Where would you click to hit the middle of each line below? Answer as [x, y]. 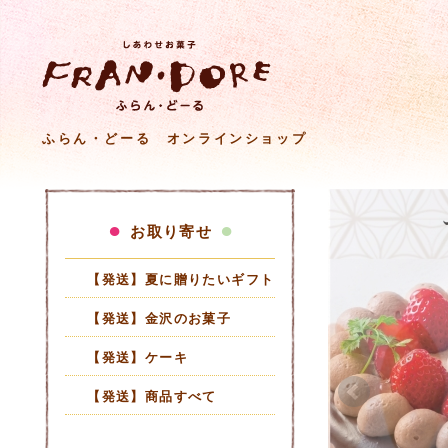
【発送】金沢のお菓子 [159, 317]
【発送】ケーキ [138, 356]
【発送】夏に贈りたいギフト [181, 278]
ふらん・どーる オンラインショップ [175, 137]
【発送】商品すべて [152, 395]
